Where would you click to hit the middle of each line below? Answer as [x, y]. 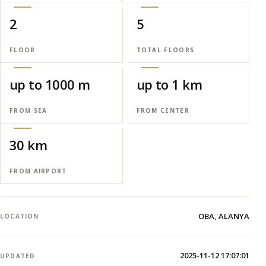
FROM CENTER [163, 110]
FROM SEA [28, 110]
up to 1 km [169, 84]
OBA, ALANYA [224, 216]
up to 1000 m [50, 84]
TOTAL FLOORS [165, 50]
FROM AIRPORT [38, 171]
